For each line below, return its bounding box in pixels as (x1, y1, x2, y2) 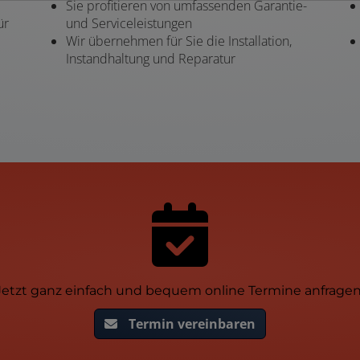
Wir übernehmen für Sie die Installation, (66, 31, 292, 50)
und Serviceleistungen (66, 14, 192, 32)
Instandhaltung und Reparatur (66, 49, 235, 67)
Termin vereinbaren (129, 314, 256, 333)
